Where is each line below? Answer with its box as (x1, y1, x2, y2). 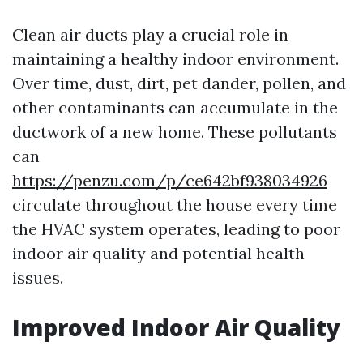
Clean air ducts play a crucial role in (12, 24, 288, 45)
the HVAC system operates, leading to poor (12, 219, 340, 239)
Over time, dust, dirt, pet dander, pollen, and (12, 73, 346, 93)
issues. (12, 267, 63, 288)
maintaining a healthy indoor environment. (12, 49, 339, 69)
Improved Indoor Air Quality (12, 312, 340, 343)
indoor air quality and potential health (12, 243, 305, 263)
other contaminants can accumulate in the (12, 97, 338, 117)
